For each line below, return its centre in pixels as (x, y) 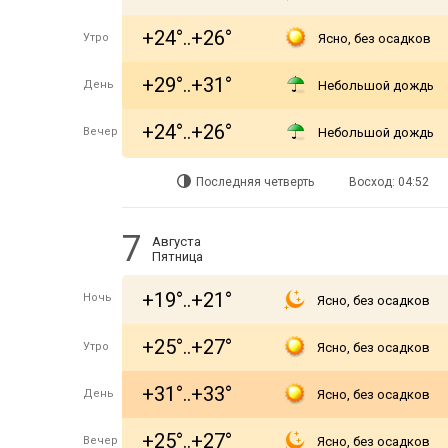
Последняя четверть (255, 182)
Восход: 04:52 (389, 182)
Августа (176, 241)
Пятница (177, 256)
